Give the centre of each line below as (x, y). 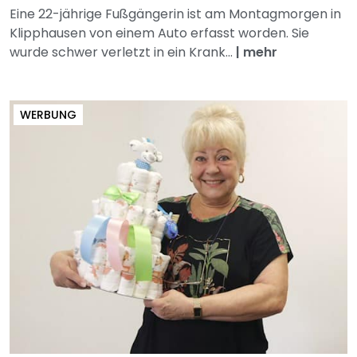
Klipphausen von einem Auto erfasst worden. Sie (159, 33)
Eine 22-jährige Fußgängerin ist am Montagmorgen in (175, 14)
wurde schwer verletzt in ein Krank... (123, 53)
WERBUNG (48, 115)
